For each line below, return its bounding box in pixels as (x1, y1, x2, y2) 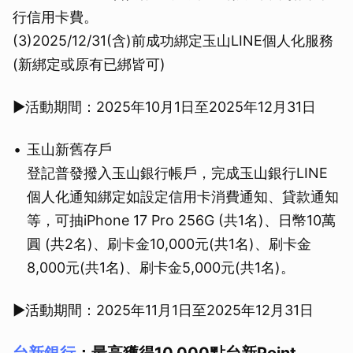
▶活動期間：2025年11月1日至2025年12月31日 (13, 302, 314, 319)
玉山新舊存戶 (27, 141, 112, 158)
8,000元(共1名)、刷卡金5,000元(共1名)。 (27, 259, 295, 277)
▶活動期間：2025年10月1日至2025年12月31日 (13, 98, 316, 116)
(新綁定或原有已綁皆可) (13, 56, 165, 73)
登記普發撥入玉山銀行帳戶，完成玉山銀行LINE (27, 165, 328, 182)
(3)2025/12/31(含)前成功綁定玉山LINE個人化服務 (13, 32, 333, 50)
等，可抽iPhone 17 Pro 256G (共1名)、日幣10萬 (27, 212, 336, 229)
